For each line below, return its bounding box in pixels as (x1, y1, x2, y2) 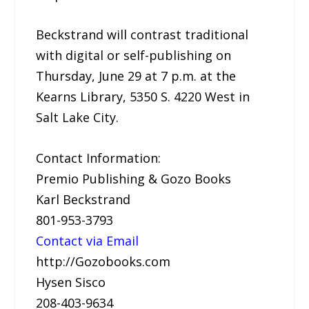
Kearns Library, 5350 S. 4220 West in (36, 88, 250, 106)
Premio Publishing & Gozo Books (36, 170, 232, 188)
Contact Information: (36, 150, 161, 167)
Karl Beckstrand (36, 191, 131, 208)
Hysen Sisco (36, 274, 106, 291)
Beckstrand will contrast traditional (36, 26, 249, 43)
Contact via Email (36, 232, 139, 250)
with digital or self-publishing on (36, 47, 232, 64)
